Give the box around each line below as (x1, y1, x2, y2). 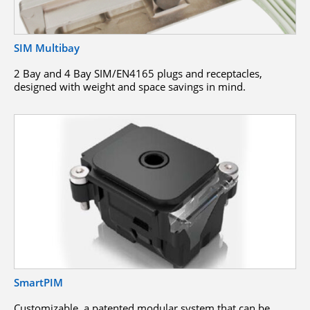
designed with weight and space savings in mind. (14, 79, 246, 93)
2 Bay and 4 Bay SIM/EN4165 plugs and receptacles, (14, 66, 262, 80)
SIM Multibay (14, 40, 80, 55)
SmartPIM (14, 275, 63, 290)
